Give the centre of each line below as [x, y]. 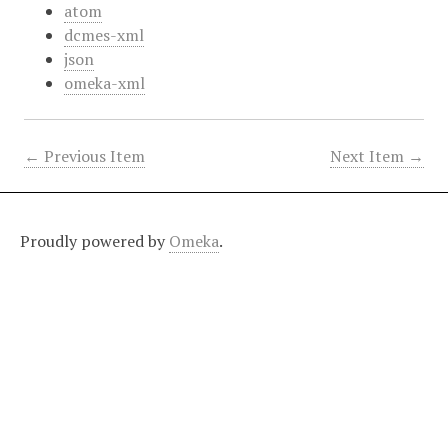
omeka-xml [104, 82]
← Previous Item [84, 155]
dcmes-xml [103, 34]
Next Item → [377, 155]
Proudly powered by [94, 240]
